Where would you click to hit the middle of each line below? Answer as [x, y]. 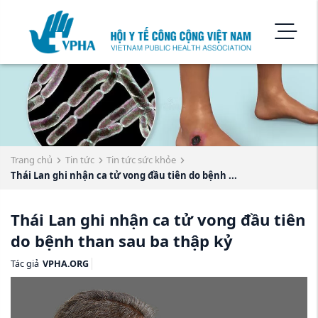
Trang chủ [32, 160]
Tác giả [25, 264]
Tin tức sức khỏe [142, 160]
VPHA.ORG [65, 264]
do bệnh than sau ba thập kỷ [122, 241]
